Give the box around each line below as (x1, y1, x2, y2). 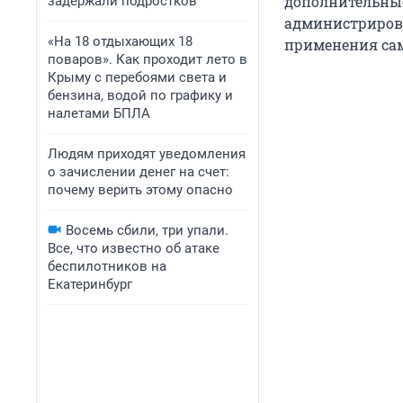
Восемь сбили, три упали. (66, 222, 228, 238)
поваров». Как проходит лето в (48, 51, 247, 67)
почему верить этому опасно (48, 182, 233, 198)
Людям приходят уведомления (48, 146, 246, 162)
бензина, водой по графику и (48, 87, 233, 103)
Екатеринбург (48, 276, 132, 292)
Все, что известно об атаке (48, 240, 219, 256)
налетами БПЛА (48, 105, 150, 121)
